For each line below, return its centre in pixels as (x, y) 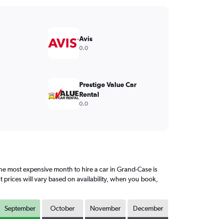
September (20, 208)
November (105, 208)
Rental (89, 94)
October (63, 208)
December (148, 208)
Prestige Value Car (108, 85)
